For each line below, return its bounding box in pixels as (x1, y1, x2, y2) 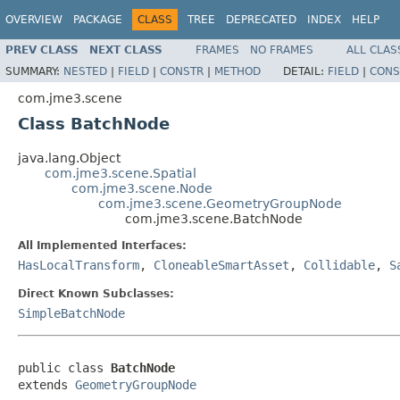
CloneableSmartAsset (154, 257, 289, 272)
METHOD (214, 64, 261, 78)
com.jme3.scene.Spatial (45, 165, 196, 180)
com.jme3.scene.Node (71, 180, 212, 196)
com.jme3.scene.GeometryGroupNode (98, 196, 342, 211)
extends (18, 377, 75, 392)
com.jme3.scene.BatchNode (125, 211, 303, 226)
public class (18, 360, 111, 375)
